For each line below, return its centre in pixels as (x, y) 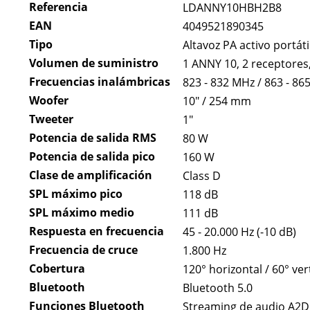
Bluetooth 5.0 (217, 288)
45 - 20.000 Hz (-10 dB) (239, 232)
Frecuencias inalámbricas (99, 82)
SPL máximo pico (75, 194)
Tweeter (51, 119)
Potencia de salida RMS (92, 138)
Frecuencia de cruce (83, 250)
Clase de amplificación (90, 175)
